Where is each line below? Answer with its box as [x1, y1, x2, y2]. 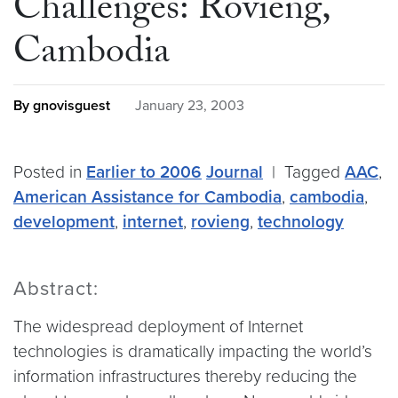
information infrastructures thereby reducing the [13, 366, 357, 386]
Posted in [13, 162, 86, 182]
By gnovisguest [13, 97, 114, 115]
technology [258, 211, 344, 232]
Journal [206, 162, 263, 182]
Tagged [284, 162, 345, 182]
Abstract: [13, 276, 99, 300]
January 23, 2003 [135, 97, 244, 115]
